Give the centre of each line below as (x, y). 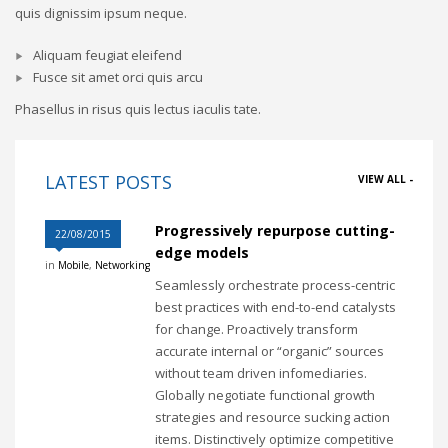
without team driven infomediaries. (261, 373)
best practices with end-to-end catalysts (275, 307)
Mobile (73, 265)
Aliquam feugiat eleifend (107, 55)
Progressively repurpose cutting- (275, 231)
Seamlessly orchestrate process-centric (275, 285)
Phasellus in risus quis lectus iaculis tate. (138, 109)
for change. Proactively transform (256, 329)
